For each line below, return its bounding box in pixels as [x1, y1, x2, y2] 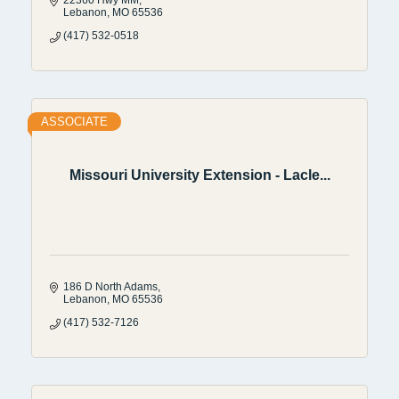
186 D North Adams [63, 280, 158, 293]
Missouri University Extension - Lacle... [69, 167, 330, 183]
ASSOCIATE [41, 114, 108, 128]
